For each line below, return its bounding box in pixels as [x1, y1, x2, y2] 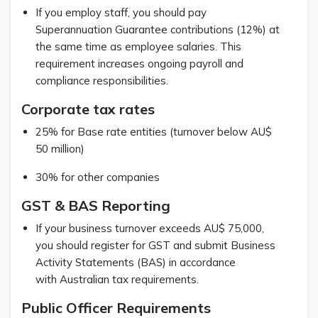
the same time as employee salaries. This [35, 39, 241, 53]
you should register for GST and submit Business [35, 238, 275, 252]
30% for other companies [35, 170, 165, 184]
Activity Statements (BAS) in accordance [35, 255, 236, 269]
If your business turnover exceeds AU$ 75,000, [35, 221, 264, 235]
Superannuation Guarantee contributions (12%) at [35, 22, 280, 36]
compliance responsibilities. [35, 73, 174, 87]
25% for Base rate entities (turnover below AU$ [35, 124, 272, 138]
